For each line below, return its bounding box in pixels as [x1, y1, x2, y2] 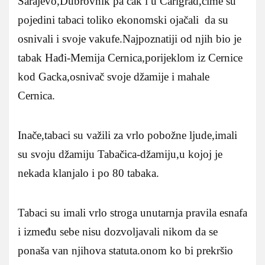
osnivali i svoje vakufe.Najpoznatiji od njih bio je [18, 32, 241, 45]
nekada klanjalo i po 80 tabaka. [18, 166, 159, 179]
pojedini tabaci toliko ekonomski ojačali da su [18, 13, 228, 26]
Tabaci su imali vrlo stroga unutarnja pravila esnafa [18, 206, 247, 219]
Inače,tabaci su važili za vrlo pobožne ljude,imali [18, 128, 237, 141]
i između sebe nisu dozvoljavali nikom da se [18, 225, 218, 238]
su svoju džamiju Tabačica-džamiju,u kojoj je [18, 147, 222, 160]
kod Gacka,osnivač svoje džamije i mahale [18, 70, 209, 83]
